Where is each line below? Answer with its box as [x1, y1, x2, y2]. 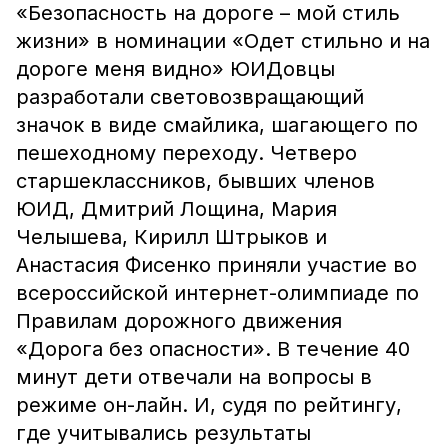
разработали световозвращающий [16, 85, 364, 109]
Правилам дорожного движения [16, 309, 342, 333]
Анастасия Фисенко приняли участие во [16, 253, 417, 277]
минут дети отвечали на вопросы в [16, 365, 372, 389]
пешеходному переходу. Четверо [16, 141, 357, 165]
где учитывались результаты [16, 421, 311, 445]
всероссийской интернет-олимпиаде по [16, 281, 419, 305]
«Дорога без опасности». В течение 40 [16, 337, 410, 361]
